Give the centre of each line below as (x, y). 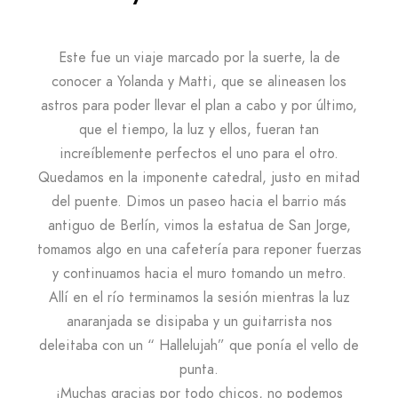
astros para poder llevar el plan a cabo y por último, (199, 106)
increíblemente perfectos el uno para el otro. (199, 154)
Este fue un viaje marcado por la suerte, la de (199, 58)
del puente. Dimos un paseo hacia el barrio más (199, 202)
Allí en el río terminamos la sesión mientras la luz (199, 298)
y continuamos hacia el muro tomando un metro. (199, 274)
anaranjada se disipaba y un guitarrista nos (199, 322)
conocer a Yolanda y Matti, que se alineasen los (199, 82)
